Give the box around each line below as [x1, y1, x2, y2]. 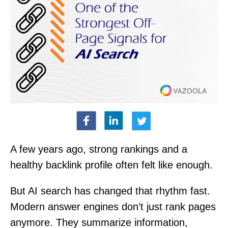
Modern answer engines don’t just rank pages [10, 201, 216, 212]
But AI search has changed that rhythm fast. [10, 185, 210, 196]
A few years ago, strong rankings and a [10, 143, 187, 155]
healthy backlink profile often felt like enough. [10, 159, 213, 170]
